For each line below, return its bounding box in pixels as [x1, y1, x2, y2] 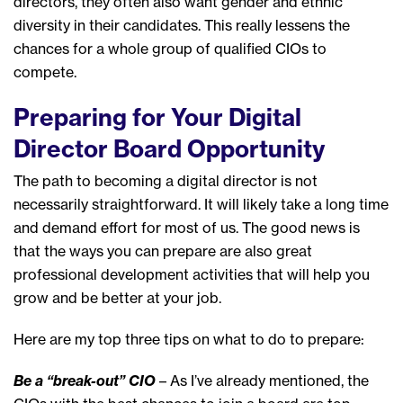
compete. [13, 63, 76, 82]
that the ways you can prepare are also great [13, 242, 312, 261]
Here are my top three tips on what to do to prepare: [13, 330, 364, 349]
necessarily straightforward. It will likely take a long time [13, 195, 389, 214]
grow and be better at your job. [13, 289, 221, 308]
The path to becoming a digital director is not [13, 172, 318, 191]
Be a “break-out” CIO [13, 372, 156, 390]
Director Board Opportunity [13, 134, 325, 165]
